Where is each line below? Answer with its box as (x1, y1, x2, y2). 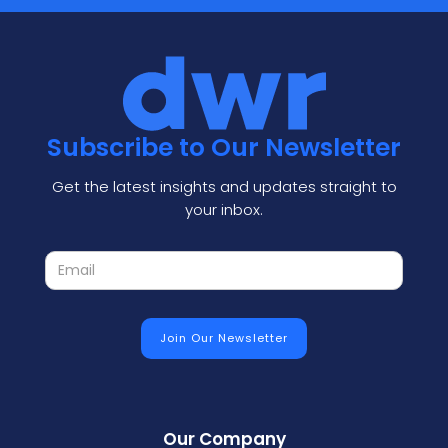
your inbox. (185, 198, 263, 220)
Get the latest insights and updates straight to (51, 175, 397, 197)
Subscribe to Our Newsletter (47, 129, 401, 165)
